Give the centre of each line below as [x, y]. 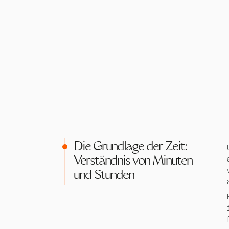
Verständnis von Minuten [133, 162]
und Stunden [104, 176]
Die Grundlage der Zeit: [130, 147]
